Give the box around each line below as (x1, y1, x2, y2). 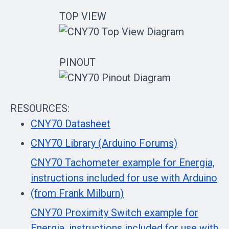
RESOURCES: (10, 102, 70, 114)
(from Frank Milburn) (31, 187, 124, 199)
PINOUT (59, 56, 96, 68)
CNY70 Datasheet (31, 117, 110, 130)
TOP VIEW (59, 10, 106, 22)
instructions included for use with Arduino (31, 171, 217, 184)
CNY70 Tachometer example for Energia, (31, 156, 215, 169)
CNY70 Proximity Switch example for (31, 206, 198, 219)
